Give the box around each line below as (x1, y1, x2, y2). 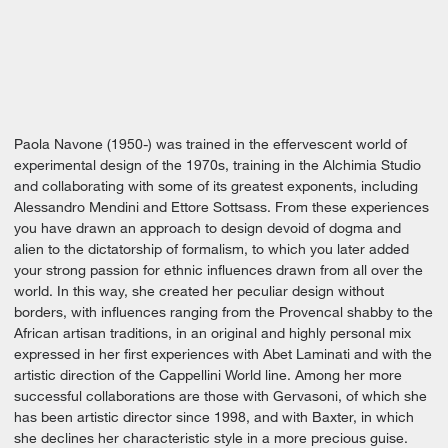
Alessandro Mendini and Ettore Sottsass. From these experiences (14, 198, 429, 215)
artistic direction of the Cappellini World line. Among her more (14, 366, 402, 383)
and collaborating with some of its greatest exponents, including (14, 177, 418, 194)
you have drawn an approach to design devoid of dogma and (14, 219, 401, 236)
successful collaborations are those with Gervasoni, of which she (14, 387, 427, 404)
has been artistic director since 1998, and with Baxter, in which (14, 408, 414, 425)
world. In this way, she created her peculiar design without (14, 282, 384, 299)
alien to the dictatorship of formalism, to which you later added (14, 240, 409, 257)
